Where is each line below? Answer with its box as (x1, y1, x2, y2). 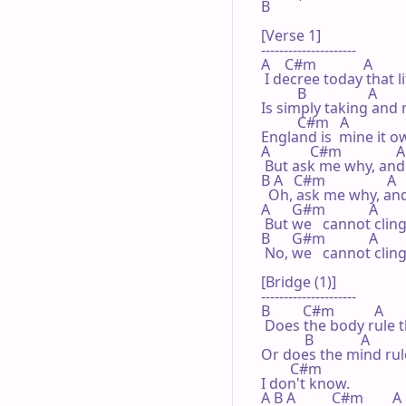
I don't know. (261, 372, 350, 393)
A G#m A (261, 198, 378, 219)
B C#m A (261, 300, 383, 321)
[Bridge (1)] (261, 271, 336, 292)
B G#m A (261, 227, 378, 248)
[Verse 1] (261, 24, 321, 45)
